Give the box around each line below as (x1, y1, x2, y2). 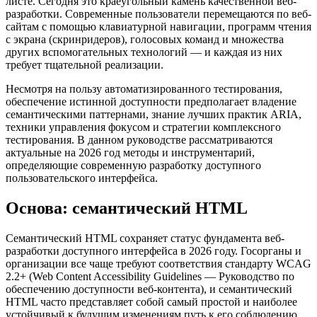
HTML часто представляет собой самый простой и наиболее (6, 295, 297, 308)
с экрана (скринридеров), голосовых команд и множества (6, 33, 284, 45)
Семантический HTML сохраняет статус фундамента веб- (6, 231, 284, 244)
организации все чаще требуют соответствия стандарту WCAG (6, 257, 311, 270)
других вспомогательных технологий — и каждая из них (6, 45, 282, 58)
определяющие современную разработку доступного (6, 158, 261, 171)
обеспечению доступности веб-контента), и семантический (6, 282, 292, 295)
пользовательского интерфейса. (6, 171, 158, 184)
